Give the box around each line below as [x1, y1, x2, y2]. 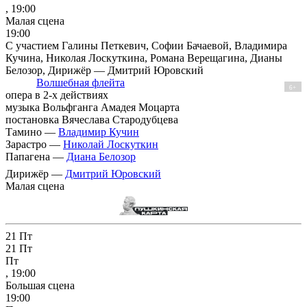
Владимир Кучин [58, 125, 139, 138]
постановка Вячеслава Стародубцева [5, 113, 178, 125]
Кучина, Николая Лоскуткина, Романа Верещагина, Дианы [5, 51, 282, 64]
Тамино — [5, 125, 58, 138]
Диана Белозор [66, 150, 136, 162]
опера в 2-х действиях [5, 88, 108, 101]
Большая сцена [5, 280, 75, 292]
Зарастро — [5, 138, 63, 150]
